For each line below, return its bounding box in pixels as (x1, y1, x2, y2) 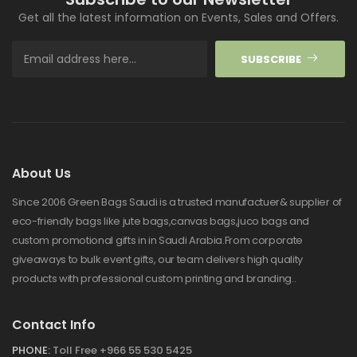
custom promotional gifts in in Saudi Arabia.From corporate (12, 233, 304, 249)
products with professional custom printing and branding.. (12, 271, 296, 287)
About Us (12, 164, 71, 183)
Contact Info (12, 316, 96, 335)
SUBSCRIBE (241, 51, 302, 67)
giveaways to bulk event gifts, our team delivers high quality (12, 252, 304, 268)
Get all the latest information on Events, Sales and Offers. (18, 10, 339, 26)
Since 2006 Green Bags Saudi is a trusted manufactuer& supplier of (12, 194, 342, 210)
